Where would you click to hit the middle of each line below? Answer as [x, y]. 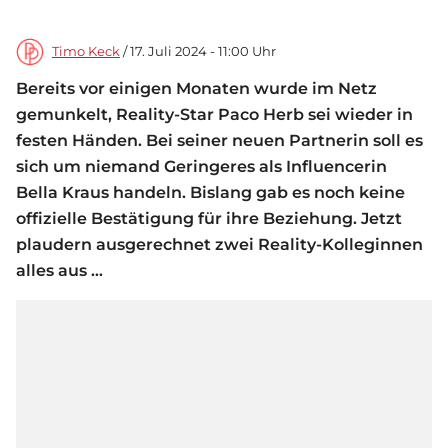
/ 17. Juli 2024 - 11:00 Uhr [198, 51]
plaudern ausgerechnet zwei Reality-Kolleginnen [219, 244]
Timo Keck [86, 51]
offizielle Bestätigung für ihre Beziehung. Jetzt [209, 218]
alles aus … [59, 270]
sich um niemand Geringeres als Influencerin [201, 166]
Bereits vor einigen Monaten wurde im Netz [196, 88]
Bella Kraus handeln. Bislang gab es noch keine [210, 192]
